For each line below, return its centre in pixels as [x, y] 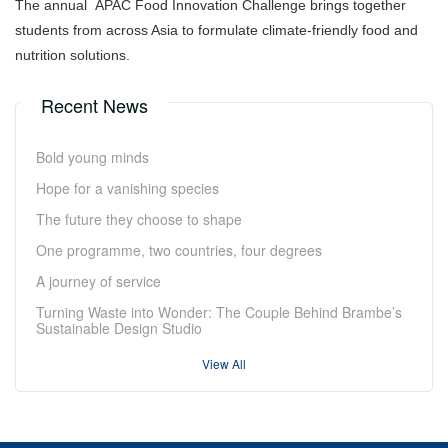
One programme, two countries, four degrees [179, 249]
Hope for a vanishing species [127, 187]
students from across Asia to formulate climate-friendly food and [216, 29]
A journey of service [98, 280]
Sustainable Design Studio [119, 327]
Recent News [94, 104]
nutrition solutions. [72, 54]
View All [224, 363]
